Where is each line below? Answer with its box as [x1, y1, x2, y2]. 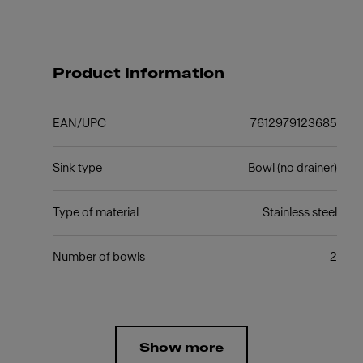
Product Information [52, 66, 224, 80]
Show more [139, 342, 224, 354]
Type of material [52, 207, 139, 219]
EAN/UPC [52, 117, 106, 130]
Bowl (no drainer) [248, 162, 337, 174]
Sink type [52, 162, 102, 174]
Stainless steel [263, 207, 337, 219]
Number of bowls [52, 251, 145, 263]
